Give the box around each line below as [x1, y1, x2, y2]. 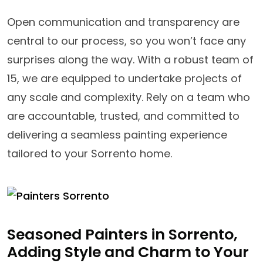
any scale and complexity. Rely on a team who [7, 89, 250, 104]
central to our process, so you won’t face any [7, 33, 246, 48]
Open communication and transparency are [7, 14, 240, 29]
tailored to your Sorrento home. [7, 146, 172, 161]
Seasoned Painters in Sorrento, [7, 224, 237, 245]
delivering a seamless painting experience [7, 127, 227, 142]
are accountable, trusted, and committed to [7, 108, 240, 123]
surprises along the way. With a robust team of [7, 52, 254, 67]
